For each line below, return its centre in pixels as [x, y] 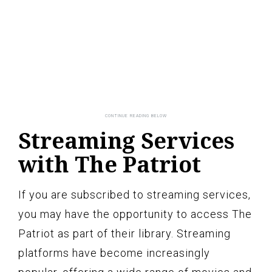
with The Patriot [110, 164]
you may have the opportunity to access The [135, 214]
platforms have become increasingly [114, 253]
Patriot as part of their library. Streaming [124, 233]
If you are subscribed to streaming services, [134, 194]
